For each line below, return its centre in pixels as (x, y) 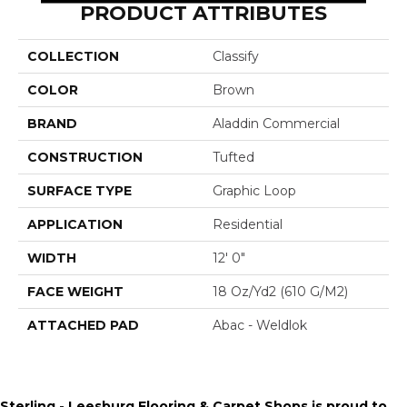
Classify (236, 56)
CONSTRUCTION (85, 157)
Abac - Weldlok (260, 325)
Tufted (233, 157)
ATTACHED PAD (83, 325)
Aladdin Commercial (276, 123)
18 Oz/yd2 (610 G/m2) (280, 291)
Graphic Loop (254, 190)
